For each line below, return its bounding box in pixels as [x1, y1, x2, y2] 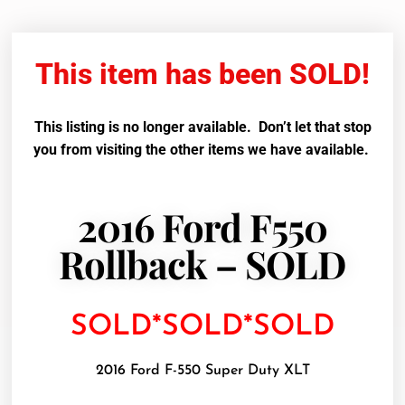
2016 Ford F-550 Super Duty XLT [95, 363, 310, 379]
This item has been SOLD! [35, 57, 370, 92]
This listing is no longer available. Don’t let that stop [33, 118, 372, 137]
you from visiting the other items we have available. [33, 141, 372, 159]
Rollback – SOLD [59, 238, 346, 289]
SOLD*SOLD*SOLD [71, 312, 334, 342]
